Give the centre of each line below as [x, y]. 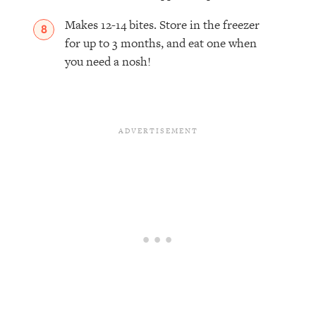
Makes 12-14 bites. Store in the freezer [163, 25]
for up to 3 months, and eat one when [161, 43]
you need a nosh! [108, 62]
